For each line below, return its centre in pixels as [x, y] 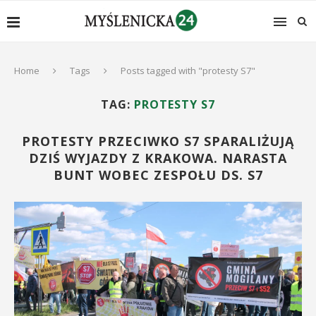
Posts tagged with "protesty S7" [188, 71]
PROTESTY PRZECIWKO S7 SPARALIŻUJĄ [158, 141]
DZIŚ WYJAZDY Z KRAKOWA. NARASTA [158, 158]
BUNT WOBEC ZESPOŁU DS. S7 [158, 175]
